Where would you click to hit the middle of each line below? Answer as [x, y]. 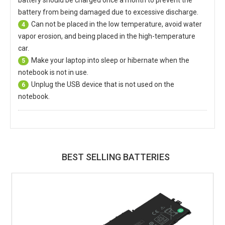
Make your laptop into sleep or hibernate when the [110, 60]
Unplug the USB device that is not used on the [103, 84]
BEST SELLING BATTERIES [116, 157]
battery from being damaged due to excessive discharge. [108, 12]
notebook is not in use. [53, 72]
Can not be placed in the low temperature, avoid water [117, 24]
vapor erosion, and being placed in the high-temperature [107, 36]
